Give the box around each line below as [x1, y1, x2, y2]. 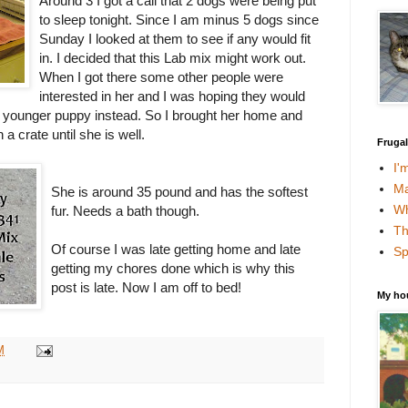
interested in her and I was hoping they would [39, 88, 305, 105]
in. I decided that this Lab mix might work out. [39, 50, 306, 66]
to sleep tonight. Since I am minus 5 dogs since [39, 12, 319, 28]
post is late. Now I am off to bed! [51, 280, 241, 296]
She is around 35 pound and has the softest [51, 184, 308, 200]
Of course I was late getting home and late [51, 241, 301, 258]
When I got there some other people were [39, 69, 283, 86]
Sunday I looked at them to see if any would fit [39, 31, 311, 47]
